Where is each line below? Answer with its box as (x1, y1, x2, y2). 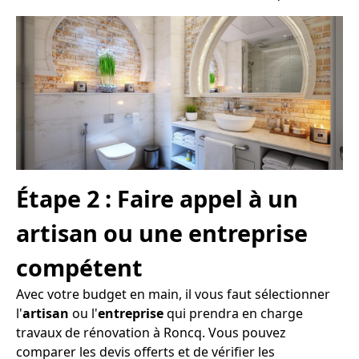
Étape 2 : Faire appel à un (16, 183, 298, 215)
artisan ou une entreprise (16, 217, 308, 249)
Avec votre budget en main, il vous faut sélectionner (16, 285, 330, 304)
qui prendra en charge (163, 305, 303, 323)
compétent (16, 252, 143, 284)
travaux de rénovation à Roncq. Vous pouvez (16, 324, 286, 342)
